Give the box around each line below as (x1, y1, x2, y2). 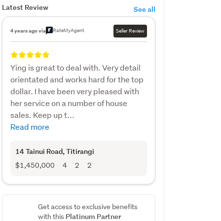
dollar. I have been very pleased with (10, 85, 139, 96)
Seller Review (115, 27, 145, 35)
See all (133, 4, 155, 14)
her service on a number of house (10, 97, 127, 108)
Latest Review (1, 2, 48, 12)
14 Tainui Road (15, 146, 63, 156)
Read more (10, 121, 49, 132)
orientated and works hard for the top (10, 74, 144, 84)
